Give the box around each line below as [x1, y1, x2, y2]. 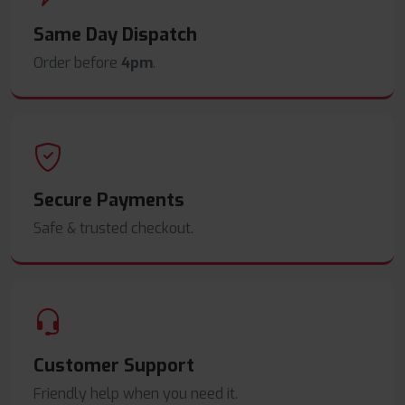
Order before [33, 53, 118, 72]
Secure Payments [33, 188, 184, 212]
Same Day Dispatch [33, 23, 197, 47]
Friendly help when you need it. [33, 384, 238, 403]
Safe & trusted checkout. [33, 219, 193, 238]
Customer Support [33, 353, 194, 378]
